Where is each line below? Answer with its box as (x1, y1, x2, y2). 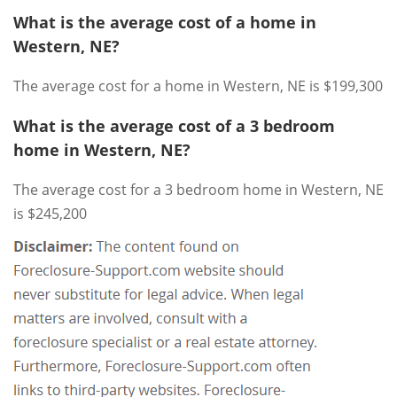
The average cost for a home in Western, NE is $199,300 (13, 75, 383, 96)
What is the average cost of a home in (13, 11, 316, 33)
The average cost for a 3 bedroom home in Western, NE (13, 179, 384, 199)
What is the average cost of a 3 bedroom (13, 114, 335, 136)
